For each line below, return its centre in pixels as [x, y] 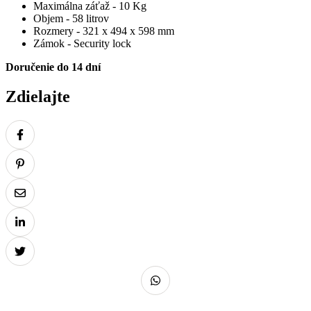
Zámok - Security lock [82, 43]
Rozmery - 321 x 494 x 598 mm [104, 31]
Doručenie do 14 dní [53, 67]
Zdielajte [38, 96]
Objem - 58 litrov [71, 18]
